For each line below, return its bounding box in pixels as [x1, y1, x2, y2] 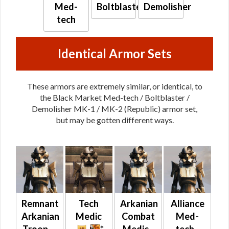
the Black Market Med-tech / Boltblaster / [39, 92, 190, 102]
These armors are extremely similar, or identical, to [27, 81, 202, 91]
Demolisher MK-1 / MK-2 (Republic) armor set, [32, 103, 197, 113]
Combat [121, 211, 155, 222]
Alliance [170, 198, 204, 210]
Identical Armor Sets [57, 45, 172, 61]
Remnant [21, 198, 59, 210]
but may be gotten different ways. [55, 114, 174, 125]
